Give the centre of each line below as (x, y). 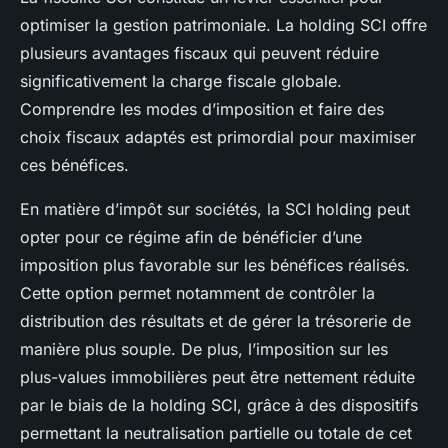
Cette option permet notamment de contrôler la (197, 292)
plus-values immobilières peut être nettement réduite (217, 376)
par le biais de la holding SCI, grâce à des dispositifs (219, 404)
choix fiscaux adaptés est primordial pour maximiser (218, 136)
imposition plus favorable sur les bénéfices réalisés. (215, 264)
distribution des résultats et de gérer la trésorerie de (215, 320)
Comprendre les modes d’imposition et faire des (202, 108)
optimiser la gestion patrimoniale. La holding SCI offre (223, 24)
